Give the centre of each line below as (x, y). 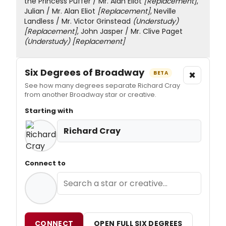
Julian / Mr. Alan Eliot (61, 11)
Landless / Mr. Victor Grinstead (78, 21)
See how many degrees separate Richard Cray (102, 85)
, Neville (163, 11)
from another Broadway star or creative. (91, 94)
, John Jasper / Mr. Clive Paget (130, 31)
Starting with (49, 110)
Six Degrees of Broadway (86, 72)
